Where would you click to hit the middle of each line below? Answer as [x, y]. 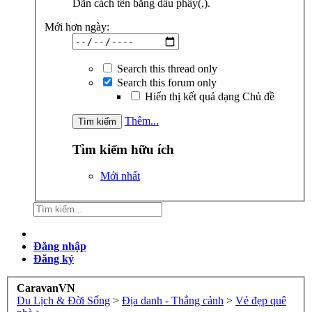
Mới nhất [120, 176]
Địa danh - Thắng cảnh [173, 300]
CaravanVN [46, 288]
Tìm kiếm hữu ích [123, 149]
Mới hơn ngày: [77, 26]
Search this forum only [165, 82]
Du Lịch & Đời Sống [63, 300]
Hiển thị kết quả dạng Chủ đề [208, 96]
